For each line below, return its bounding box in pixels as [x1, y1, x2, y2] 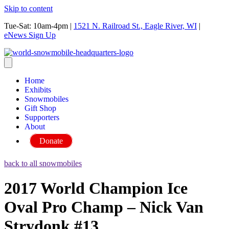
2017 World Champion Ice [4, 179, 188, 198]
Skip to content [4, 4, 53, 13]
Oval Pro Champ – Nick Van [4, 198, 203, 217]
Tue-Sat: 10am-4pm [4, 21, 70, 30]
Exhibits [25, 85, 51, 94]
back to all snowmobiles [4, 159, 82, 168]
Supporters [25, 113, 59, 122]
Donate [39, 136, 63, 145]
